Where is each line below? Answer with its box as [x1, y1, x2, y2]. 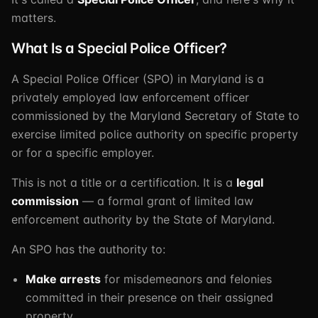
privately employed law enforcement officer [11, 90, 249, 104]
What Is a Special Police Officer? [11, 40, 227, 57]
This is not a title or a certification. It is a [11, 175, 236, 190]
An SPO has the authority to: [11, 242, 165, 256]
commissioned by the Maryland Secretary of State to [11, 109, 300, 123]
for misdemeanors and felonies [101, 272, 272, 286]
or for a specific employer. [11, 146, 154, 160]
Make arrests [26, 272, 101, 286]
